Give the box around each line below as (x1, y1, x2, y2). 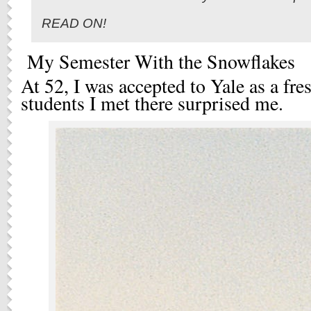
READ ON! (42, 15, 110, 31)
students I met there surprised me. (21, 90, 283, 116)
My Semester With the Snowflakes (21, 49, 295, 74)
